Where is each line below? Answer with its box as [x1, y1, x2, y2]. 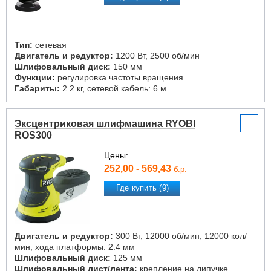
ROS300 [15, 130, 52, 140]
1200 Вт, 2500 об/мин [113, 51, 200, 60]
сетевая [33, 40, 67, 50]
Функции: [15, 73, 55, 82]
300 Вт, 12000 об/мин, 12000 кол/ [113, 231, 247, 241]
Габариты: [15, 83, 60, 93]
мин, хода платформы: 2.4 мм [15, 242, 135, 252]
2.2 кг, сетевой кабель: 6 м [60, 83, 166, 93]
